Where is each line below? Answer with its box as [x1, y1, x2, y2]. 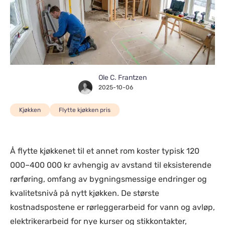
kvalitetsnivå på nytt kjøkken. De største [10, 188, 159, 198]
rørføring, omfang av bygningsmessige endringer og [10, 174, 207, 184]
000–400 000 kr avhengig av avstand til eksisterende [10, 160, 211, 170]
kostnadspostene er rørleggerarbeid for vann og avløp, [10, 202, 215, 212]
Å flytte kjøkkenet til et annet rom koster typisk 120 [10, 146, 199, 156]
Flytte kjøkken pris [59, 106, 110, 114]
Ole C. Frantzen [98, 73, 147, 82]
